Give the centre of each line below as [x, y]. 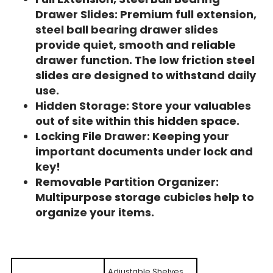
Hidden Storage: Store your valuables [143, 105]
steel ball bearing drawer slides [126, 29]
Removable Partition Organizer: [127, 182]
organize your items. [94, 212]
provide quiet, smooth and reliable [135, 44]
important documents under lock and [144, 151]
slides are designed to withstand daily [145, 75]
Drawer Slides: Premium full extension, [146, 14]
